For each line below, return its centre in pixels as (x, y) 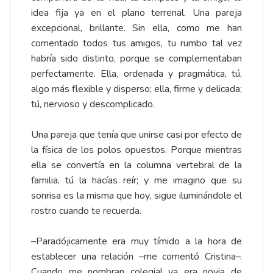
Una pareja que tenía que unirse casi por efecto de (136, 135)
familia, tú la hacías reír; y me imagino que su (136, 181)
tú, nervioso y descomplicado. (93, 105)
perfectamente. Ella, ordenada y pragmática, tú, (136, 74)
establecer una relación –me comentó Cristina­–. (136, 257)
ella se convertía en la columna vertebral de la (136, 165)
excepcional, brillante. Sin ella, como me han (136, 28)
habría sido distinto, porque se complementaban (136, 59)
